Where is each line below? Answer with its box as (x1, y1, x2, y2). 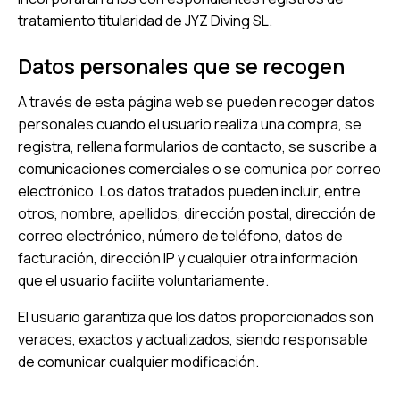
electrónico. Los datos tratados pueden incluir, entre (18, 181, 361, 202)
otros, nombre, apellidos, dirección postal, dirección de (18, 204, 376, 224)
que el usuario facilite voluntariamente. (18, 271, 269, 291)
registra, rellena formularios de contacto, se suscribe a (18, 137, 377, 157)
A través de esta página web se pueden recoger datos (18, 92, 375, 112)
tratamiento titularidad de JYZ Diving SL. (18, 11, 272, 31)
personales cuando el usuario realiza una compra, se (18, 114, 362, 135)
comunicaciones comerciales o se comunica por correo (18, 159, 381, 179)
